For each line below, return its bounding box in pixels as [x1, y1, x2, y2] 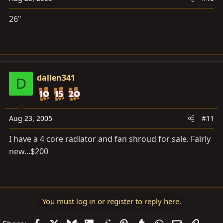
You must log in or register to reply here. [42, 196, 181, 206]
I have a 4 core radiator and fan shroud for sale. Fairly [9, 133, 211, 144]
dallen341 [37, 72, 75, 83]
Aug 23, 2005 [9, 113, 52, 123]
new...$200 [9, 146, 48, 157]
